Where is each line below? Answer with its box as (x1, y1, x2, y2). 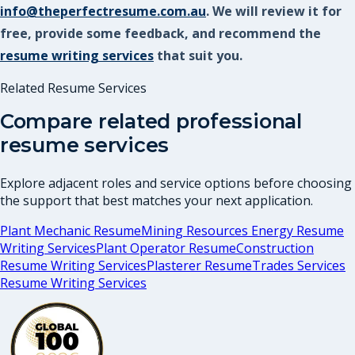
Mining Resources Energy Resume (141, 221, 344, 239)
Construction (236, 239, 314, 257)
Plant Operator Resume (96, 239, 236, 257)
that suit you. (157, 47, 242, 65)
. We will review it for (206, 2, 342, 21)
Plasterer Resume (147, 256, 252, 274)
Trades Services (252, 256, 345, 274)
